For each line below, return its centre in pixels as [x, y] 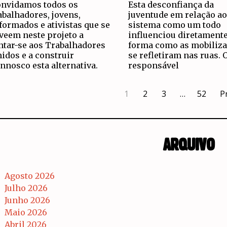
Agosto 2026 [30, 176]
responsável [153, 66]
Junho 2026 [27, 200]
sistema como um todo [174, 25]
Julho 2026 [26, 188]
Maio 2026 [26, 212]
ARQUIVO [189, 145]
